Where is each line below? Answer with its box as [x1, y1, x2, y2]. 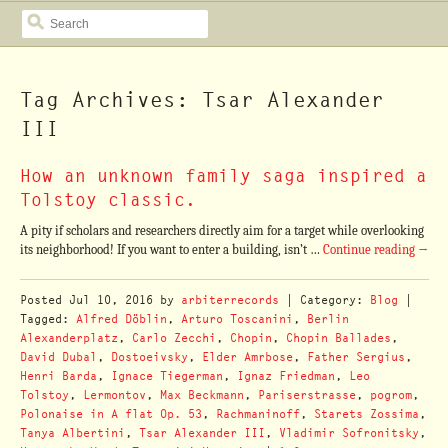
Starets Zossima [313, 405, 419, 421]
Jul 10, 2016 [68, 291, 153, 307]
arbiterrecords [180, 291, 279, 307]
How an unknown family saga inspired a [19, 163, 427, 187]
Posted [19, 291, 69, 307]
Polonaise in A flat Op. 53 [19, 405, 202, 421]
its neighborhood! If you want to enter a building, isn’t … [19, 242, 323, 258]
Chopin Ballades [285, 329, 391, 345]
